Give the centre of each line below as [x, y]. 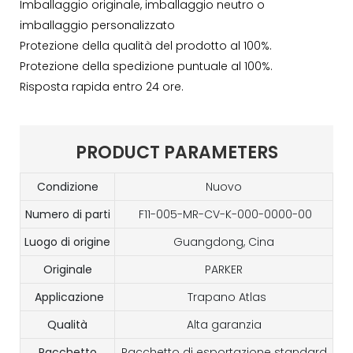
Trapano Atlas [225, 297]
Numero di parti [67, 215]
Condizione [67, 187]
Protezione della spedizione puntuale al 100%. [146, 67]
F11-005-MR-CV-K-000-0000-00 [224, 215]
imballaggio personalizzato [97, 26]
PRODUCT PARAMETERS [176, 153]
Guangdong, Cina [224, 242]
